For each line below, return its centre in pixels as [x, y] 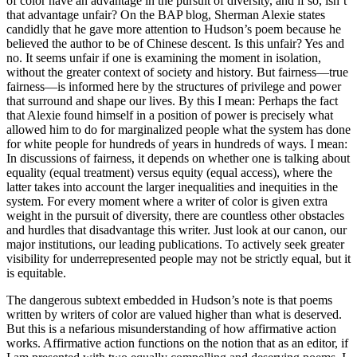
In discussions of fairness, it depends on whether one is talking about [178, 158]
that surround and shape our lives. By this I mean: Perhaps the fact [172, 100]
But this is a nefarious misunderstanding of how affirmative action [171, 328]
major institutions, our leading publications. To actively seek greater [175, 244]
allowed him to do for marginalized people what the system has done [178, 129]
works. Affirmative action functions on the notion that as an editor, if [177, 343]
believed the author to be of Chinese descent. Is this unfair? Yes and [175, 43]
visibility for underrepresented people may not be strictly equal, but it [178, 258]
